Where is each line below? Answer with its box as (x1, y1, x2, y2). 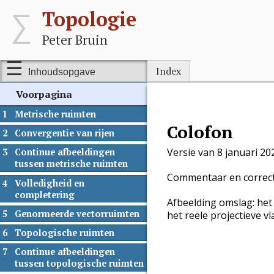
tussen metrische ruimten (14, 158, 128, 170)
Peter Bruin (42, 31, 108, 48)
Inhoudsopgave (28, 67, 95, 77)
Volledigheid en (14, 177, 84, 189)
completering (14, 188, 75, 201)
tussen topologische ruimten (14, 257, 144, 269)
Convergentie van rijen (14, 127, 114, 139)
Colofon (167, 120, 233, 144)
